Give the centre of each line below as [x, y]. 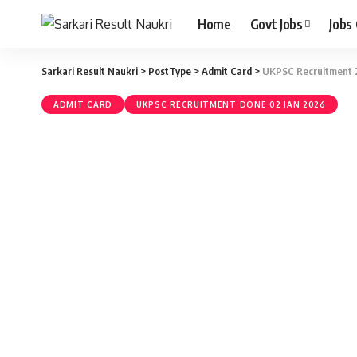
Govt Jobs [276, 24]
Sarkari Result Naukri [90, 71]
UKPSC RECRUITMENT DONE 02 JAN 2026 [231, 104]
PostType [170, 71]
